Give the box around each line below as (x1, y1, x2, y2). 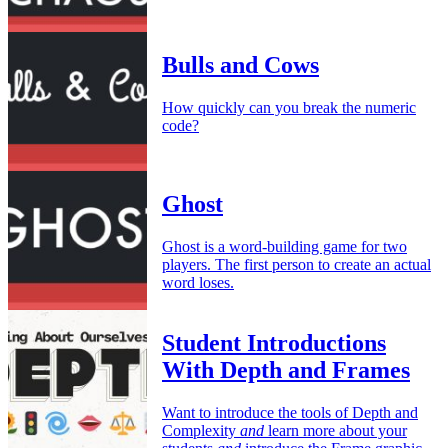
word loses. (162, 274, 234, 291)
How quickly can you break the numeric (162, 99, 416, 116)
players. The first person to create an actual (162, 256, 431, 273)
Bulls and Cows (162, 52, 319, 79)
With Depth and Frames (162, 357, 410, 384)
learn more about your (264, 422, 407, 439)
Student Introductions (162, 330, 386, 357)
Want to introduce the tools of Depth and (162, 404, 418, 421)
